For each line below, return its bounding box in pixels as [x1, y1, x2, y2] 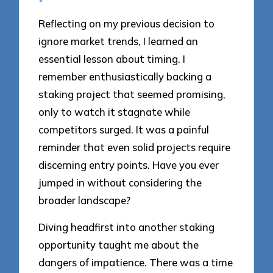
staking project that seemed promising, [38, 87, 226, 101]
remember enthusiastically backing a [38, 69, 212, 83]
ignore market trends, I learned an [38, 34, 199, 48]
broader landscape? [38, 193, 131, 207]
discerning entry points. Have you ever [38, 158, 219, 171]
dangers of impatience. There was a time [38, 256, 233, 269]
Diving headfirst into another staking [38, 221, 215, 234]
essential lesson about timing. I [38, 52, 186, 65]
